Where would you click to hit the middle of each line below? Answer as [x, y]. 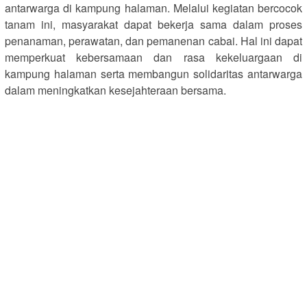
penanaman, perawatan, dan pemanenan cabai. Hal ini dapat [153, 40]
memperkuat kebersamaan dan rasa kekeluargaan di [153, 57]
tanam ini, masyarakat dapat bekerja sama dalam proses [153, 24]
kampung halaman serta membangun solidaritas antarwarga [153, 73]
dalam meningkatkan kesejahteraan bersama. [115, 90]
